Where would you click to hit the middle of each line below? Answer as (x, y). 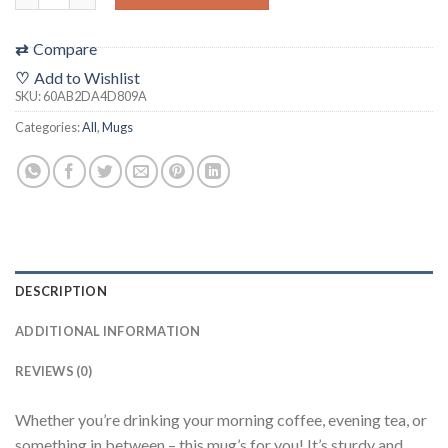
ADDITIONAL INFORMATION (108, 331)
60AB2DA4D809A (95, 96)
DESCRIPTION (61, 291)
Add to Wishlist (87, 78)
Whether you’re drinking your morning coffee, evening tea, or (221, 420)
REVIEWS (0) (53, 371)
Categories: (48, 127)
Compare (65, 49)
